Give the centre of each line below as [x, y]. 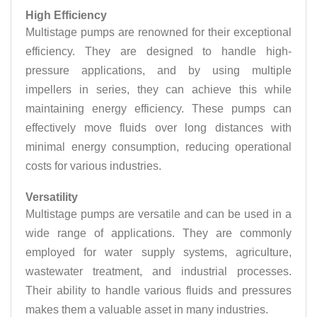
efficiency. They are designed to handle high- [158, 51]
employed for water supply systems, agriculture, [158, 252]
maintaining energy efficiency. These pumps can [158, 109]
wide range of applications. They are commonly [158, 233]
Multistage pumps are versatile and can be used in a [158, 214]
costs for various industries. [93, 166]
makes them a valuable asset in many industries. [147, 310]
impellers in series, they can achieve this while [158, 90]
